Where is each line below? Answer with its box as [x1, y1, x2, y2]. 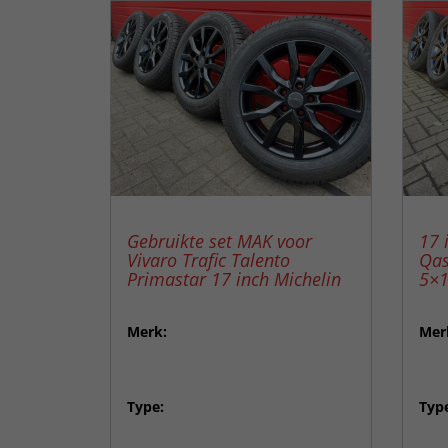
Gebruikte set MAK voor [126, 229, 312, 254]
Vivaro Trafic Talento [126, 248, 290, 273]
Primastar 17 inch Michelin [126, 267, 341, 292]
